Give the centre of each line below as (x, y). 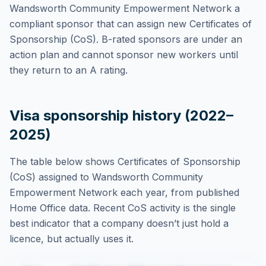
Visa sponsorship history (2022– (121, 115)
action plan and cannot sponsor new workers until (124, 55)
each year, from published (180, 192)
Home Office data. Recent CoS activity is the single (123, 208)
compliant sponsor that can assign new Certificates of (131, 24)
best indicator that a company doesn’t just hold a (119, 223)
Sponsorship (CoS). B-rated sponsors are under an (126, 39)
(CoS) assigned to (51, 177)
